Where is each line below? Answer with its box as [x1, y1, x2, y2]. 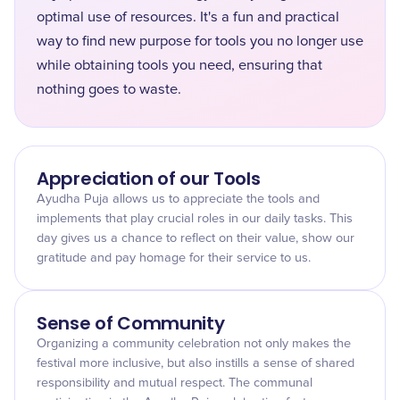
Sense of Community [37, 311, 225, 336]
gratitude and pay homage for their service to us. [37, 252, 311, 264]
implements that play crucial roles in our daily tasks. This [37, 212, 353, 225]
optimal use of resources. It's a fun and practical [37, 10, 339, 24]
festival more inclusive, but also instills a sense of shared [37, 357, 354, 370]
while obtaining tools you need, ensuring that [37, 58, 322, 72]
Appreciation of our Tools [37, 166, 261, 191]
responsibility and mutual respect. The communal [37, 377, 312, 389]
